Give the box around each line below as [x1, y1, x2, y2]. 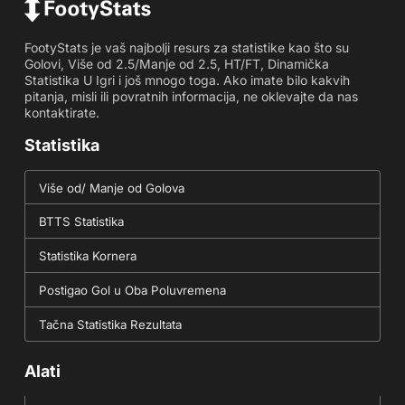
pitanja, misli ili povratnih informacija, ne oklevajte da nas [24, 88, 358, 104]
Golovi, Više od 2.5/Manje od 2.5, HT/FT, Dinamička [24, 55, 329, 71]
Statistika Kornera [38, 248, 137, 263]
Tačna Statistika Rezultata [38, 316, 182, 332]
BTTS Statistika [38, 213, 124, 229]
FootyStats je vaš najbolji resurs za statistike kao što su [24, 39, 349, 55]
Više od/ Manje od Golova [38, 180, 184, 195]
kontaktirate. [24, 104, 99, 120]
